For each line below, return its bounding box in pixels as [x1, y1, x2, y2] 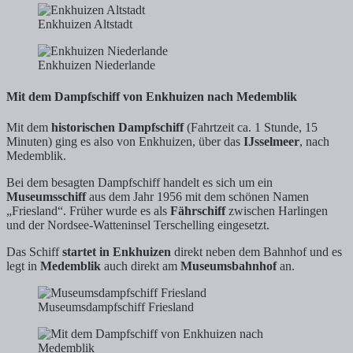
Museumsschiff [6, 189, 86, 203]
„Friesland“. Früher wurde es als [6, 203, 170, 217]
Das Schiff [6, 244, 62, 258]
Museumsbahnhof [180, 258, 277, 273]
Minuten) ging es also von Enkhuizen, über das [6, 134, 243, 148]
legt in [6, 258, 40, 273]
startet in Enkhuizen [62, 244, 171, 258]
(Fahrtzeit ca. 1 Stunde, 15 [184, 120, 318, 134]
